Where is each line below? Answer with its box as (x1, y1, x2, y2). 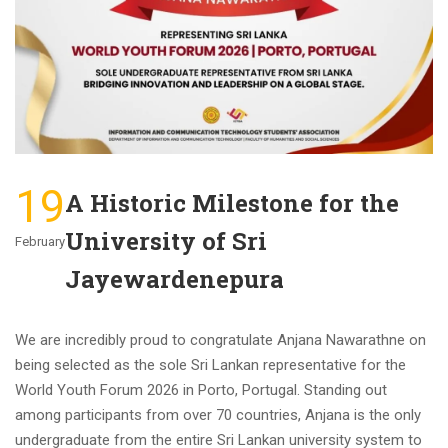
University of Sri (65, 224, 267, 257)
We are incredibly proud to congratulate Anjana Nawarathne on (15, 330, 426, 349)
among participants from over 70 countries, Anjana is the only (15, 405, 421, 424)
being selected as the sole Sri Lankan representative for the (15, 355, 406, 374)
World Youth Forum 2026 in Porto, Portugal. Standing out (15, 380, 387, 399)
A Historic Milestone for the (65, 186, 399, 219)
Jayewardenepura (65, 262, 284, 295)
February (15, 233, 65, 249)
